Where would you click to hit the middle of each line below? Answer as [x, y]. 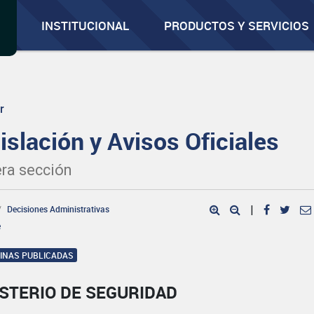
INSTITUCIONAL [86, 26]
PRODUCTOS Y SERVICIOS [237, 26]
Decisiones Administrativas [59, 209]
